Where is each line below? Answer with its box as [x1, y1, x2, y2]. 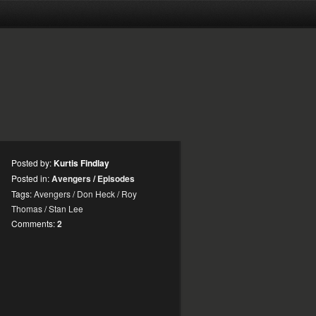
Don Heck [77, 188, 115, 200]
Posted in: [11, 172, 51, 184]
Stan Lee [49, 202, 83, 214]
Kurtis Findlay [54, 157, 109, 169]
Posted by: [11, 157, 54, 169]
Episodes [97, 172, 135, 185]
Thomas [11, 202, 42, 214]
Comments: [11, 217, 57, 229]
